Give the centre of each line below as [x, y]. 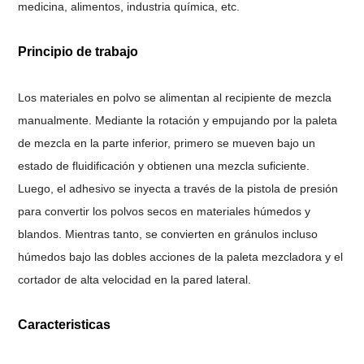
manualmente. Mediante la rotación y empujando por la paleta [178, 120]
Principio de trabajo [78, 51]
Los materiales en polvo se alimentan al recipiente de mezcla [175, 97]
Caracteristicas [65, 324]
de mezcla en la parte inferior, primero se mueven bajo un [167, 143]
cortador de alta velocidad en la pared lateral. [135, 279]
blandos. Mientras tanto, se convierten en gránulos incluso [168, 234]
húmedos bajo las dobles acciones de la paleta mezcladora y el [181, 256]
